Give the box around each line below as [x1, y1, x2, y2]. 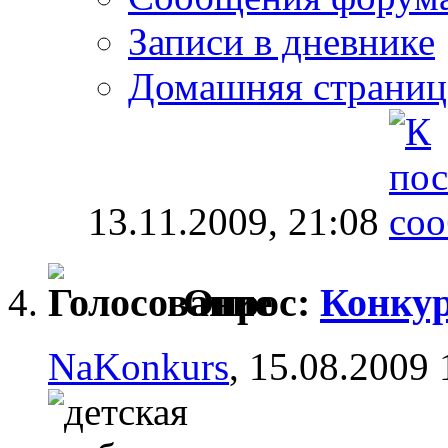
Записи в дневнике [128, 20, 435, 64]
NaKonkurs [48, 345, 229, 389]
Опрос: [183, 279, 320, 325]
